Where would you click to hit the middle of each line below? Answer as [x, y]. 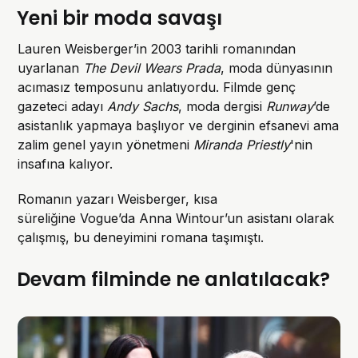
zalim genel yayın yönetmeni [106, 144]
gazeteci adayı [63, 106]
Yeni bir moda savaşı [120, 18]
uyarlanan [51, 68]
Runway [290, 106]
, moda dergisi [223, 106]
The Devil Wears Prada [152, 68]
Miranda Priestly [242, 144]
